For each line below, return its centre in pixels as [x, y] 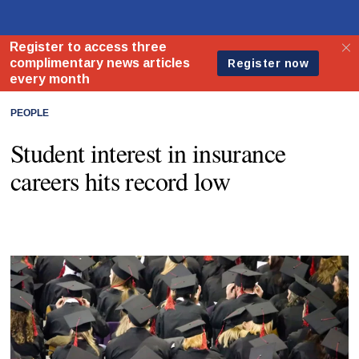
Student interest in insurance [148, 152]
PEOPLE [29, 113]
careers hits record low [120, 180]
